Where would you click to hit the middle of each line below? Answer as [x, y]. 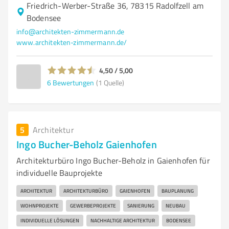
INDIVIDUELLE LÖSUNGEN [50, 220]
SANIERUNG [141, 205]
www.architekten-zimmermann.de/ [72, 42]
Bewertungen [73, 82]
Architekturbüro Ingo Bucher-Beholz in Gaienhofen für [113, 161]
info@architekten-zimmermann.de [71, 31]
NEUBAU [176, 205]
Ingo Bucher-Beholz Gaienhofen [87, 144]
